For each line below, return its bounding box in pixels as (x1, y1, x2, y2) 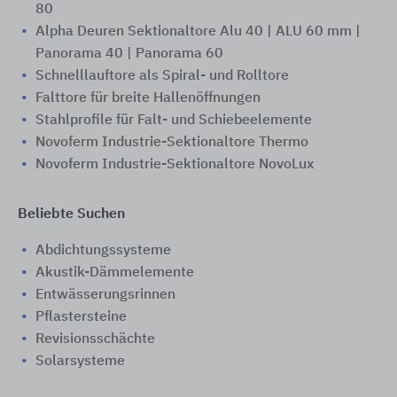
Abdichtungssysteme (35, 244, 171, 258)
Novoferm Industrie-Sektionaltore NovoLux (35, 158, 314, 172)
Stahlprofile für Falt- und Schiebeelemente (35, 113, 312, 128)
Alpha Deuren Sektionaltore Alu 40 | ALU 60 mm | (35, 25, 361, 39)
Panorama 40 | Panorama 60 (35, 47, 223, 61)
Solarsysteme (35, 354, 125, 369)
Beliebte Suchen (18, 207, 125, 222)
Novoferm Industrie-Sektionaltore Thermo (35, 136, 308, 150)
